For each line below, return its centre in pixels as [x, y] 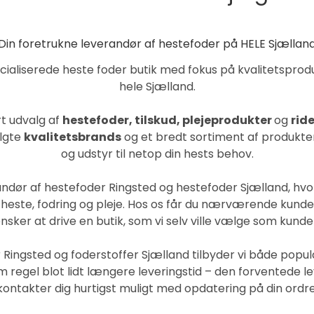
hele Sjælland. [157, 87]
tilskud [155, 120]
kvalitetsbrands [73, 137]
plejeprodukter [227, 120]
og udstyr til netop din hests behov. [157, 154]
